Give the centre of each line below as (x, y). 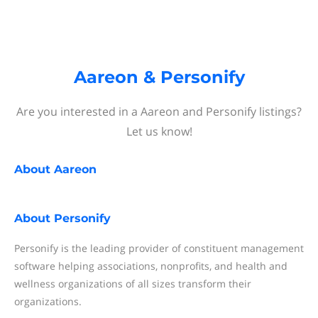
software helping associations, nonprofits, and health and (151, 266)
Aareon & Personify (159, 77)
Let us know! (159, 131)
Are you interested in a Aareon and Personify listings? (159, 111)
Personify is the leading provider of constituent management (159, 248)
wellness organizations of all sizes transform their (133, 284)
